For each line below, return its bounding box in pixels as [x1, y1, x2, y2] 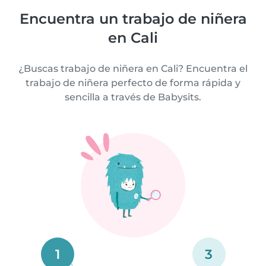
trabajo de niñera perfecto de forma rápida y [26, 77, 240, 89]
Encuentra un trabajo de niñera [19, 10, 247, 28]
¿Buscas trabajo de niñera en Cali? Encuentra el [18, 63, 248, 75]
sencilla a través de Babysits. [65, 91, 201, 103]
